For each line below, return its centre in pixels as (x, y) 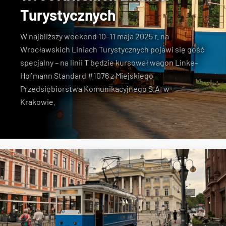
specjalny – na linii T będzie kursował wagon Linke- (109, 62)
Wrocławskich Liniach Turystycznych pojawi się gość (112, 49)
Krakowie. (38, 102)
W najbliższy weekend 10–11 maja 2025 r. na (95, 36)
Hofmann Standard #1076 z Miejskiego (87, 75)
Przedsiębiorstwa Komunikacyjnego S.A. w (95, 89)
